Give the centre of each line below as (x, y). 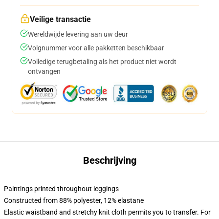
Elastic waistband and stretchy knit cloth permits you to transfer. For (107, 212)
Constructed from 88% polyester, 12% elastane (74, 200)
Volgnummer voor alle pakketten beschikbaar (96, 48)
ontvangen (44, 71)
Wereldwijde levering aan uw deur (78, 34)
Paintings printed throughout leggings (61, 189)
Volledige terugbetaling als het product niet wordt (102, 62)
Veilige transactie (60, 19)
